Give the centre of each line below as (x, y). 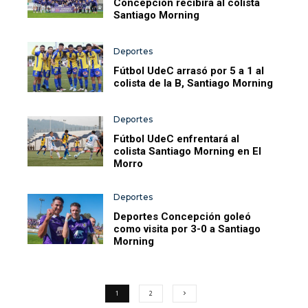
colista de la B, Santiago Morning (194, 83)
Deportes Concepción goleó (183, 217)
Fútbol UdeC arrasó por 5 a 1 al (189, 70)
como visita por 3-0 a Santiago (187, 229)
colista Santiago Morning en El (188, 152)
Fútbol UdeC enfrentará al (177, 139)
